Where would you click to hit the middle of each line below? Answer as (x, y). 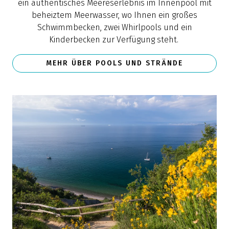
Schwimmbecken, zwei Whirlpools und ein (114, 27)
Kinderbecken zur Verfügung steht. (114, 40)
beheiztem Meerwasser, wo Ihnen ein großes (114, 15)
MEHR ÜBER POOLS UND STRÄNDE (114, 63)
